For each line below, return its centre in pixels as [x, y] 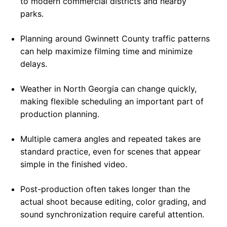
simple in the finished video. [74, 164]
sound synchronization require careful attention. [112, 215]
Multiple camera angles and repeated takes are [110, 139]
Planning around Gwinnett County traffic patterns [115, 39]
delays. [34, 64]
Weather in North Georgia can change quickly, [108, 89]
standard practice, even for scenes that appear [110, 152]
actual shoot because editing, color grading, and [113, 202]
